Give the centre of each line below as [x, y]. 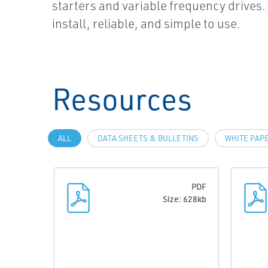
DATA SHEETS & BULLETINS [148, 138]
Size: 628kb [185, 199]
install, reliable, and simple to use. [147, 23]
